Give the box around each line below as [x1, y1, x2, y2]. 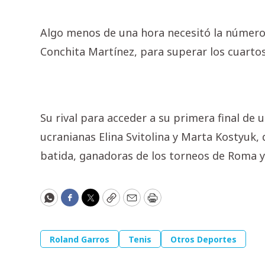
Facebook [69, 195, 118, 210]
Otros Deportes [170, 234, 237, 245]
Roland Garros [50, 234, 109, 245]
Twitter [89, 195, 128, 210]
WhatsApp [48, 195, 102, 210]
